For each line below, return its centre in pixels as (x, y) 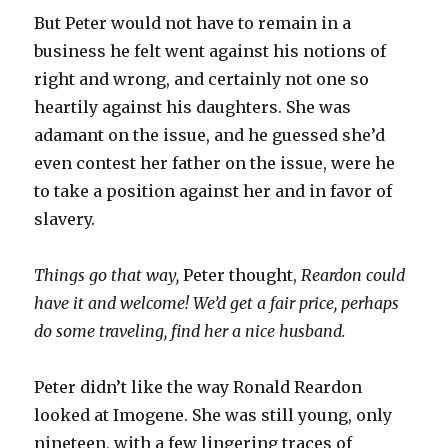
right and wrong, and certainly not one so (202, 78)
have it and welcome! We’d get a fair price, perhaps (217, 302)
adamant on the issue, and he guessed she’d (210, 134)
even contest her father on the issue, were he (215, 162)
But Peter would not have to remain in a (193, 22)
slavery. (65, 218)
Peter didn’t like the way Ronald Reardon (198, 386)
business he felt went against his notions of (210, 50)
